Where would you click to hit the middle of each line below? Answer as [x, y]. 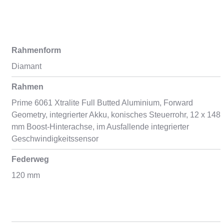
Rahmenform [36, 50]
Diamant [26, 66]
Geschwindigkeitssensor [55, 139]
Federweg [30, 159]
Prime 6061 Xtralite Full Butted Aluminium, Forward [102, 103]
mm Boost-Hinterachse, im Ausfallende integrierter [100, 127]
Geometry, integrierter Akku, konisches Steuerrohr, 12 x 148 [116, 115]
